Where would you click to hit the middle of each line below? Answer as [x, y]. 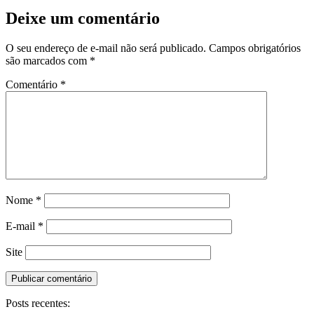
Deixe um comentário [83, 18]
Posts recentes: [38, 303]
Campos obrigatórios [255, 48]
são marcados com [48, 60]
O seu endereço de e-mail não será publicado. [106, 48]
